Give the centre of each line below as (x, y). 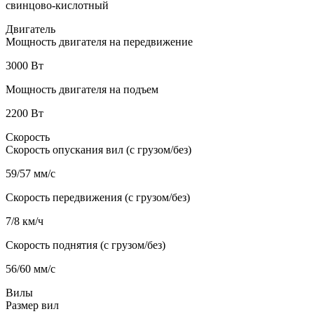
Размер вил (32, 305)
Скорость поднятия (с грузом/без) (86, 245)
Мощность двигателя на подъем (82, 89)
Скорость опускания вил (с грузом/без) (98, 149)
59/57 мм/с (30, 173)
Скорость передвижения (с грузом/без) (98, 197)
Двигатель (30, 29)
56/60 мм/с (30, 268)
